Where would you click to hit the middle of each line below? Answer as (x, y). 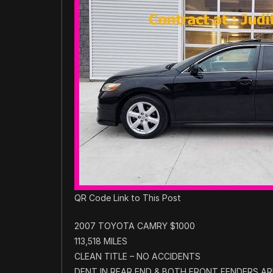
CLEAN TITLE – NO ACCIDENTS (137, 256)
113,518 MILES (101, 241)
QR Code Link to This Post (128, 198)
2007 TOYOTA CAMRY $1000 (135, 226)
